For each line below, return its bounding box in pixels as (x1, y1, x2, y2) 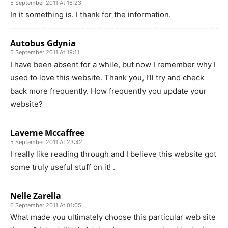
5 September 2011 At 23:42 (10, 138, 82, 146)
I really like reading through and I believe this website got (10, 149, 216, 159)
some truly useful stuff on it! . (10, 162, 115, 172)
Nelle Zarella (10, 190, 61, 202)
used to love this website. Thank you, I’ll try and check (10, 72, 204, 82)
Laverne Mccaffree (10, 127, 84, 138)
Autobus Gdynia (10, 37, 76, 49)
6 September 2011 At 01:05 (10, 201, 81, 209)
